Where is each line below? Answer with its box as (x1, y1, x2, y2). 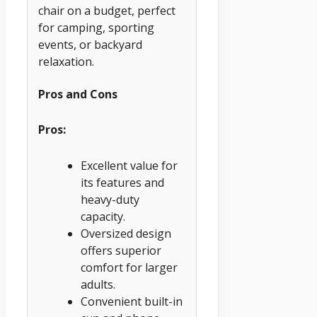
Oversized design (81, 226, 171, 242)
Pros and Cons (38, 86, 117, 102)
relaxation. (38, 54, 94, 70)
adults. (81, 277, 115, 293)
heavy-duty (81, 192, 139, 208)
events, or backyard (38, 37, 142, 53)
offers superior (81, 243, 161, 259)
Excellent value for (81, 158, 178, 174)
